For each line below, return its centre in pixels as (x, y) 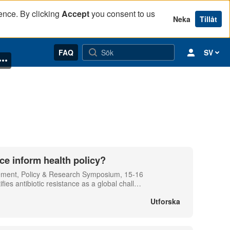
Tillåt (208, 19)
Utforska (165, 201)
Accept (75, 14)
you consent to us (122, 14)
